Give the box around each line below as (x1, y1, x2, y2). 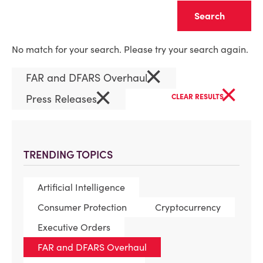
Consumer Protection (38, 201, 127, 213)
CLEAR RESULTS (171, 92, 225, 101)
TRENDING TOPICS (23, 148, 113, 161)
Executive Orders (38, 221, 110, 233)
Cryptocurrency (155, 201, 221, 213)
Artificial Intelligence (38, 181, 125, 193)
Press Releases (26, 92, 100, 106)
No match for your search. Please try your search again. (12, 43, 248, 55)
